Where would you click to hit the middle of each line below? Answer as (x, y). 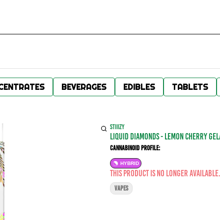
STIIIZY (117, 127)
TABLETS (190, 87)
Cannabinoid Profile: (135, 148)
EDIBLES (139, 87)
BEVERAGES (84, 87)
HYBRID (130, 163)
